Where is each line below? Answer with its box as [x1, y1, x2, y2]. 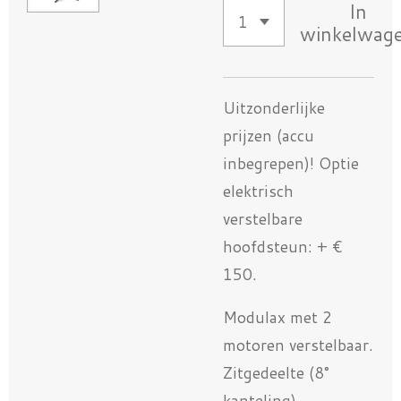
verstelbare [223, 207, 303, 230]
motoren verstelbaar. [223, 334, 373, 357]
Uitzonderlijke [223, 96, 325, 119]
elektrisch [223, 179, 294, 202]
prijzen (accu [223, 124, 314, 147]
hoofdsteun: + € [223, 235, 343, 258]
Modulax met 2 [223, 306, 332, 329]
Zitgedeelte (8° [223, 362, 329, 385]
